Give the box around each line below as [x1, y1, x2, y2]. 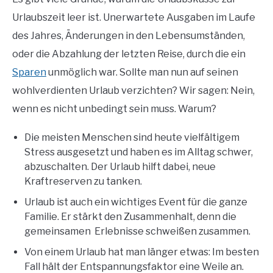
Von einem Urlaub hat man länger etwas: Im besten [24, 246, 259, 258]
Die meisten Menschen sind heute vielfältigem [24, 131, 239, 143]
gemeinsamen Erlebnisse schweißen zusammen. [24, 225, 250, 237]
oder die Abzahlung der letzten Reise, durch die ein [12, 48, 246, 60]
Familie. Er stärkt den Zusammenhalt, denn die [24, 210, 236, 222]
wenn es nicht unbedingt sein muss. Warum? [12, 102, 216, 115]
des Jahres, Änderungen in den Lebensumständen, [12, 29, 245, 41]
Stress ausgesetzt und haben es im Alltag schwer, [24, 146, 253, 158]
